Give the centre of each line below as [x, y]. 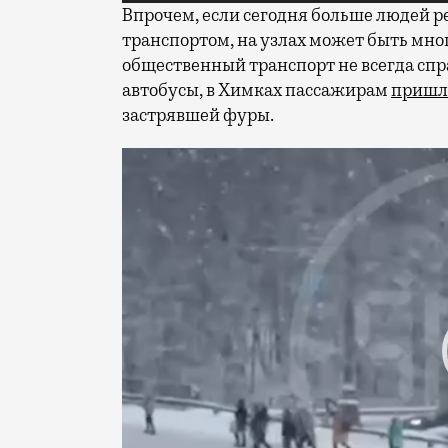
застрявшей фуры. [198, 115]
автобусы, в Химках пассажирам [256, 90]
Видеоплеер [170, 159]
